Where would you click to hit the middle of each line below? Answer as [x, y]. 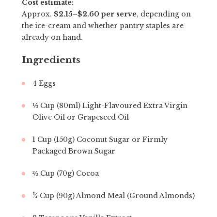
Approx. [38, 14]
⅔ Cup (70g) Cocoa [65, 173]
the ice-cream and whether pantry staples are [102, 26]
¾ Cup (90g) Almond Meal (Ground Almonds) [113, 196]
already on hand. [52, 37]
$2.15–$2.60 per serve [95, 14]
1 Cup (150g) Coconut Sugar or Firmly [100, 139]
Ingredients [51, 60]
